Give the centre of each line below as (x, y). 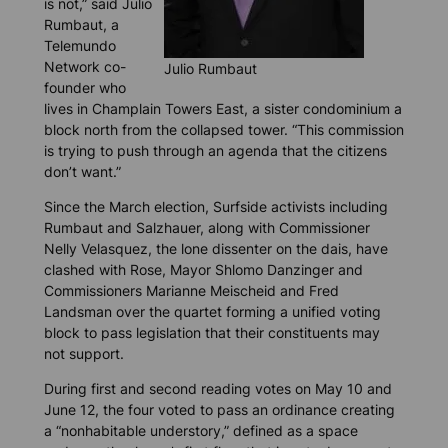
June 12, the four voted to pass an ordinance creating (219, 410)
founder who (84, 87)
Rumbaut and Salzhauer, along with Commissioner (206, 228)
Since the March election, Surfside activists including (215, 207)
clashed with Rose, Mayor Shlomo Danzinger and (203, 270)
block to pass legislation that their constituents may (211, 333)
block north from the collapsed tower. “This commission (223, 129)
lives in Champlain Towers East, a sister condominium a (222, 108)
